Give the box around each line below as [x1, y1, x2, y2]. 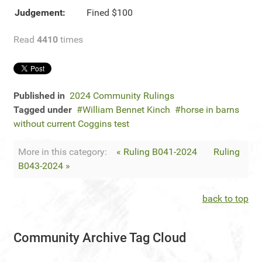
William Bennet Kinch [82, 104, 170, 115]
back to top [202, 193, 249, 204]
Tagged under [13, 104, 72, 115]
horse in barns [181, 104, 239, 115]
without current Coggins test [13, 118, 129, 129]
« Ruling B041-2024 [116, 146, 197, 157]
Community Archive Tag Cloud [13, 230, 186, 245]
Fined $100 [87, 7, 133, 18]
